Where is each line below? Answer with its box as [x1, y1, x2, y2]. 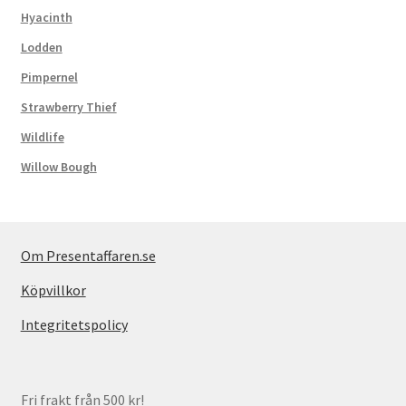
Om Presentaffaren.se [20, 246, 156, 266]
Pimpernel [20, 68, 78, 85]
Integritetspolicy [20, 315, 128, 334]
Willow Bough [20, 158, 97, 175]
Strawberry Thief [20, 98, 117, 115]
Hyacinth [20, 8, 72, 25]
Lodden [20, 38, 63, 55]
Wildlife [20, 128, 64, 145]
